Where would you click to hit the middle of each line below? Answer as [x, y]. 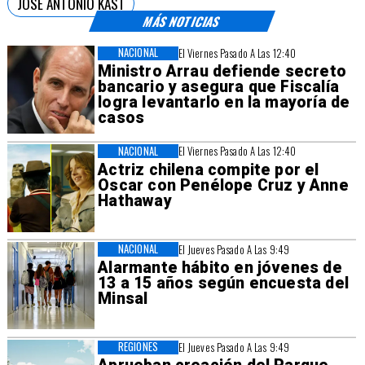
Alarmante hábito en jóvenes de [220, 267]
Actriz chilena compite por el [209, 169]
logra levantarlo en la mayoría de [224, 103]
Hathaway [135, 200]
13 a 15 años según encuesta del [223, 283]
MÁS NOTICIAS [182, 21]
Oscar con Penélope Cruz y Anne [223, 185]
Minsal [123, 298]
